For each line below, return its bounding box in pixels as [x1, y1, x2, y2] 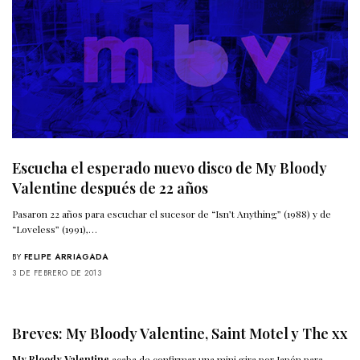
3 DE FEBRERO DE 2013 [12, 266, 101, 279]
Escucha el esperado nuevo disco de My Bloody [12, 157, 327, 178]
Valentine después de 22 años [12, 178, 208, 198]
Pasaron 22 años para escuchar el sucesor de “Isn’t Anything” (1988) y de [12, 207, 332, 220]
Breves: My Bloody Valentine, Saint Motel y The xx [12, 323, 348, 343]
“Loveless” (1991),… [12, 222, 98, 235]
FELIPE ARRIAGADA [23, 250, 108, 263]
